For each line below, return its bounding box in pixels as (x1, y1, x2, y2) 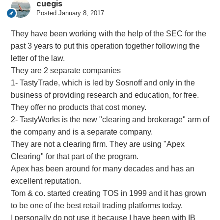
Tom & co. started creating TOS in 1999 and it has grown (10, 189, 206, 198)
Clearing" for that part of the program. (10, 152, 138, 161)
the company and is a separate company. (10, 128, 153, 137)
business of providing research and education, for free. (10, 91, 199, 100)
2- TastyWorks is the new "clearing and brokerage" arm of (10, 115, 209, 124)
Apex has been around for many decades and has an (10, 165, 194, 173)
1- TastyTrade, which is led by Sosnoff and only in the (10, 79, 195, 87)
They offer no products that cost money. (10, 103, 146, 112)
